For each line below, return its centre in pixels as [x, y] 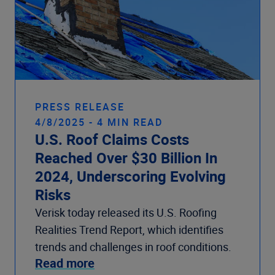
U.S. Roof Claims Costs [112, 140]
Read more [65, 263]
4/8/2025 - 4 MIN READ [99, 122]
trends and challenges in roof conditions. [133, 247]
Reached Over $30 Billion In [126, 158]
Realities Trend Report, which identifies [129, 230]
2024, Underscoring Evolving [130, 176]
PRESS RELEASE [80, 107]
